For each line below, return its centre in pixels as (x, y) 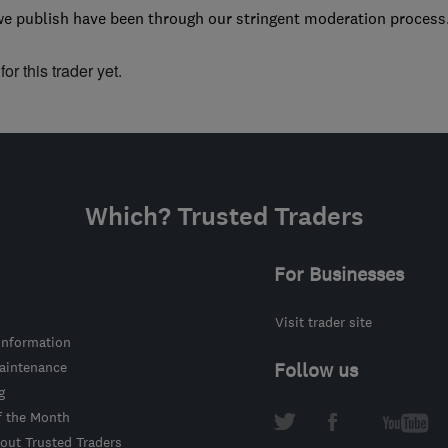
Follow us (315, 369)
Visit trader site (323, 321)
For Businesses (338, 273)
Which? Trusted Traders (224, 216)
